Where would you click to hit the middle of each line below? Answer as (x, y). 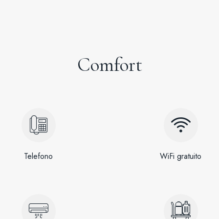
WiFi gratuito (181, 156)
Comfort (109, 64)
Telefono (38, 156)
